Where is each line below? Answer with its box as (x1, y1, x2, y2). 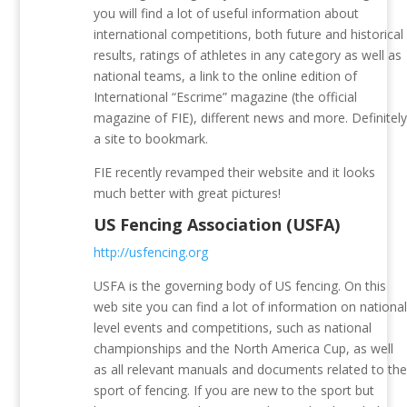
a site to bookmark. (94, 130, 209, 148)
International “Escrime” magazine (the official (94, 88, 358, 106)
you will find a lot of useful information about (94, 5, 360, 23)
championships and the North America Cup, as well (94, 340, 394, 358)
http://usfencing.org (94, 243, 209, 262)
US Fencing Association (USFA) (94, 213, 341, 236)
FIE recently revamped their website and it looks (94, 164, 376, 182)
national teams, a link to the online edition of (94, 67, 358, 85)
